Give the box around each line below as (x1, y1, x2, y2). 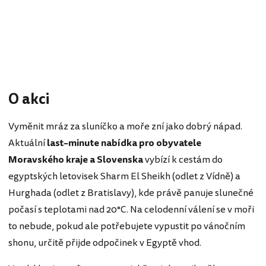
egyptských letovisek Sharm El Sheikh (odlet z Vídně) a (8, 169, 240, 184)
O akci (8, 89, 49, 110)
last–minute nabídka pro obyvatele (45, 136, 201, 151)
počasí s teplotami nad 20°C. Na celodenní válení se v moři (8, 202, 254, 217)
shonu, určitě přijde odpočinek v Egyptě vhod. (8, 236, 201, 251)
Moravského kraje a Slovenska (8, 153, 143, 167)
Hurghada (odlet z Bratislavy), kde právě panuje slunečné (8, 186, 254, 201)
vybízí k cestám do (143, 153, 223, 167)
